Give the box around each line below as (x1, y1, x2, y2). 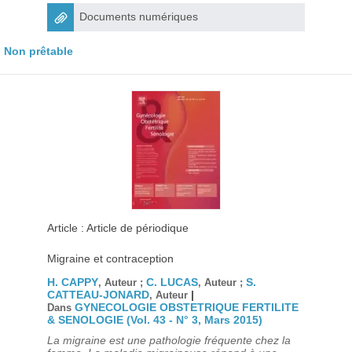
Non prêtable (4, 45, 73, 57)
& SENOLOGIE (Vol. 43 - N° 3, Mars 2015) (46, 313, 262, 326)
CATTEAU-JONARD (46, 288, 149, 301)
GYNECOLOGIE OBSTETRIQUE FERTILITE (74, 301, 299, 313)
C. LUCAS (145, 276, 198, 288)
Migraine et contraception (46, 252, 174, 265)
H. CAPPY (46, 276, 98, 288)
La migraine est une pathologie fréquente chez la (46, 334, 291, 346)
